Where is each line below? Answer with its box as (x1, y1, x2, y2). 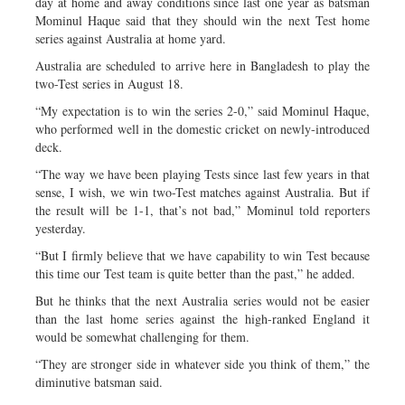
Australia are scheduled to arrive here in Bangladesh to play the (35, 56, 370, 74)
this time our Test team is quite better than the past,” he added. (35, 264, 355, 282)
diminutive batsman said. (35, 372, 163, 391)
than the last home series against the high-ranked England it (35, 309, 370, 327)
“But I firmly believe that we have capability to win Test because (35, 246, 370, 264)
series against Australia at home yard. (35, 29, 226, 47)
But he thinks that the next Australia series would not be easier (35, 291, 370, 309)
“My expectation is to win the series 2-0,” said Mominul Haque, (35, 101, 370, 119)
